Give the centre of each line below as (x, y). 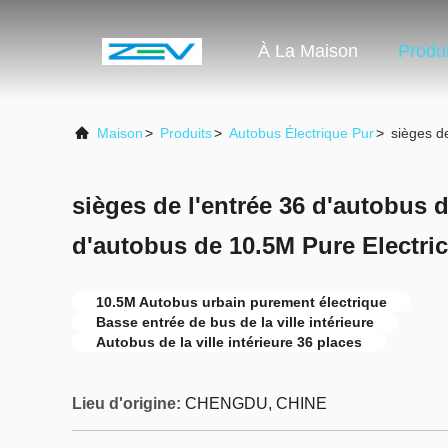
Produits (186, 133)
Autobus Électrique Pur (301, 133)
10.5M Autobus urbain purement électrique (241, 302)
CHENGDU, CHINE (256, 403)
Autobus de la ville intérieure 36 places (229, 342)
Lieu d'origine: (126, 403)
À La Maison (308, 51)
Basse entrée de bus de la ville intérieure (235, 322)
